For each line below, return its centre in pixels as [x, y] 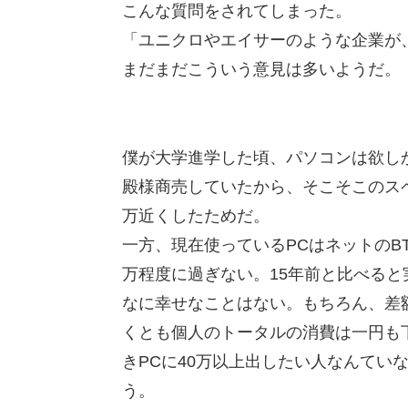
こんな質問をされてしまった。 [236, 11]
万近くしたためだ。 [195, 215]
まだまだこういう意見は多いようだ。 [261, 70]
